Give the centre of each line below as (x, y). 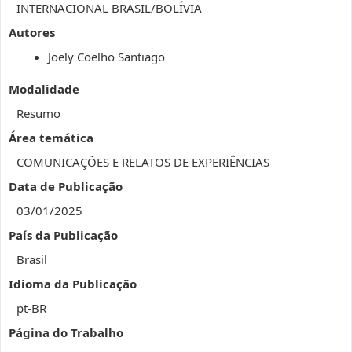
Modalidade (44, 89)
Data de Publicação (66, 186)
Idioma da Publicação (73, 284)
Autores (32, 32)
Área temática (51, 137)
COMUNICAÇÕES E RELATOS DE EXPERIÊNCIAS (143, 162)
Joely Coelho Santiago (106, 57)
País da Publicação (63, 235)
